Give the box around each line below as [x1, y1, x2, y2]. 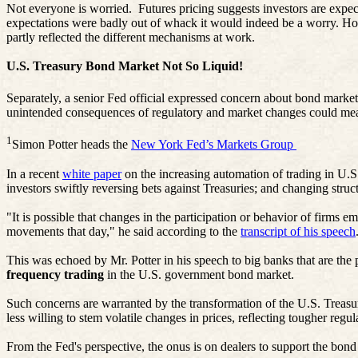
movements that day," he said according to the [6, 224, 241, 238]
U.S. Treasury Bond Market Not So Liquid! [6, 59, 243, 73]
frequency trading [6, 267, 107, 281]
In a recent [6, 166, 62, 181]
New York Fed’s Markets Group [131, 137, 296, 152]
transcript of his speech [241, 224, 356, 238]
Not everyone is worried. [6, 2, 132, 15]
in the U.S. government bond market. [107, 267, 294, 281]
